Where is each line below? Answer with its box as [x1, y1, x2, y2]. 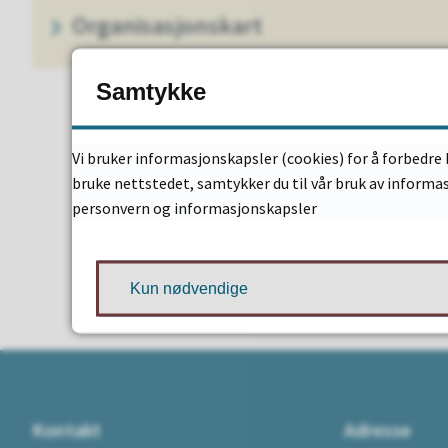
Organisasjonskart [72, 10, 262, 42]
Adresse [344, 417, 411, 443]
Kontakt [32, 417, 101, 443]
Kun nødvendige [130, 279, 248, 296]
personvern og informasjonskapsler [72, 197, 317, 217]
